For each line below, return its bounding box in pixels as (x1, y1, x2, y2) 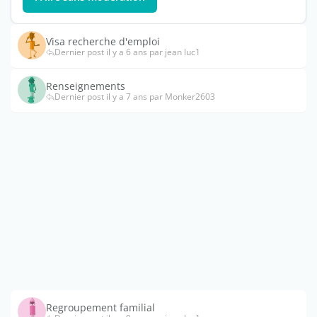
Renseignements (46, 79, 125, 93)
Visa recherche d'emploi (46, 35, 160, 49)
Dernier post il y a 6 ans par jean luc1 (54, 46, 200, 59)
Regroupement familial (46, 301, 155, 315)
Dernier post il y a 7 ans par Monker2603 (54, 91, 215, 103)
